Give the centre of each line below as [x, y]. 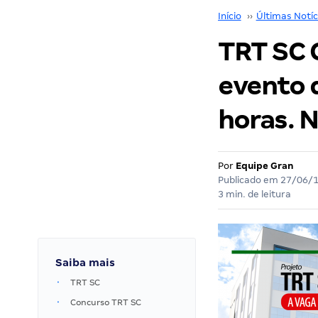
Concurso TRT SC [106, 302]
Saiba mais [85, 263]
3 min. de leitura [254, 194]
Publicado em [249, 180]
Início [229, 16]
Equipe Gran [264, 166]
